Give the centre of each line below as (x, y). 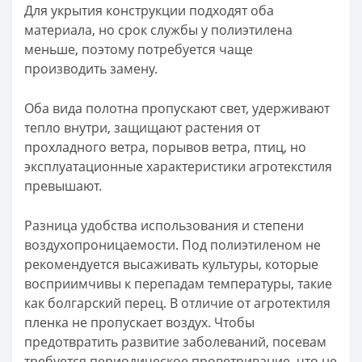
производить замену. (91, 68)
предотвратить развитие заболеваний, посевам (175, 341)
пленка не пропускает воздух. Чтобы (139, 322)
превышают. (63, 185)
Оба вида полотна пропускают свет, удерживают (177, 108)
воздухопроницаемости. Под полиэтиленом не (173, 244)
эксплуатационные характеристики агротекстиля (178, 166)
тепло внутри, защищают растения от (142, 127)
